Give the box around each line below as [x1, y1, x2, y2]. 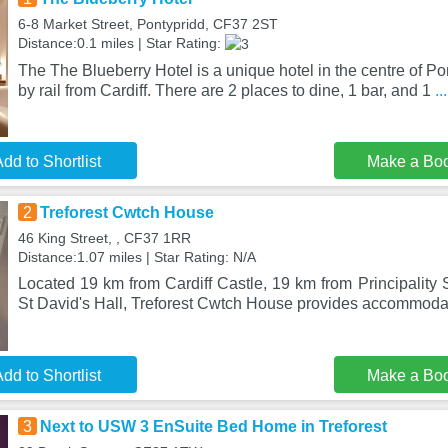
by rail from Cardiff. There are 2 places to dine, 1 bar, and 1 [17, 81, 435, 99]
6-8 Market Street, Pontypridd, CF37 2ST [17, 16, 278, 32]
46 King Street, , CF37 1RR [17, 230, 191, 246]
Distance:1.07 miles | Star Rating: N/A [17, 249, 256, 265]
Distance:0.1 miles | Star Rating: [17, 35, 225, 51]
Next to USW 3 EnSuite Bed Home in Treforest [39, 418, 387, 435]
